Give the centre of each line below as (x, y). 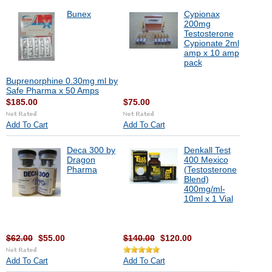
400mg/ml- (204, 189)
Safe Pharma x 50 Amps (53, 90)
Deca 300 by (91, 150)
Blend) (196, 179)
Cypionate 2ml (211, 43)
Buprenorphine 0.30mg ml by (62, 81)
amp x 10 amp (211, 53)
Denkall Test (207, 150)
